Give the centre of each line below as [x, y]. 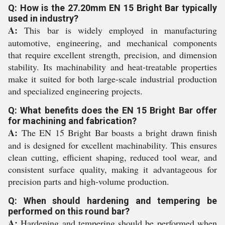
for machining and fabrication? [72, 121]
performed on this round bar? [69, 211]
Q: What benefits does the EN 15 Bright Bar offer [113, 110]
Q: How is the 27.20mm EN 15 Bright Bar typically [113, 8]
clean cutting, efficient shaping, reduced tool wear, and [113, 157]
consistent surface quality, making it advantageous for [113, 170]
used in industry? [43, 19]
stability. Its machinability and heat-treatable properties [113, 67]
